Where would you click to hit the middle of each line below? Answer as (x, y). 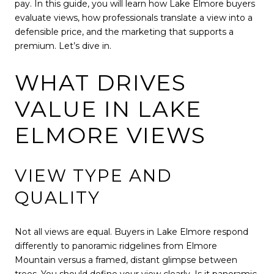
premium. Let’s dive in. (63, 46)
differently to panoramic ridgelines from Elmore (116, 246)
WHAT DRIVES (101, 82)
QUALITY (57, 198)
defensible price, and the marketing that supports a (124, 32)
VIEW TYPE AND (93, 176)
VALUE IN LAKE (108, 109)
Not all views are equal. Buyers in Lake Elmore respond (131, 231)
